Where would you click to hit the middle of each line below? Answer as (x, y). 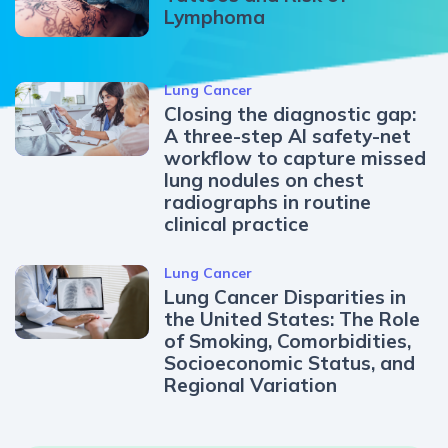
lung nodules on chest (264, 180)
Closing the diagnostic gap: (290, 114)
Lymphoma (215, 17)
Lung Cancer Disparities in (285, 297)
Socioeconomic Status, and (290, 363)
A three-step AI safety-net (288, 136)
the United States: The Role (292, 319)
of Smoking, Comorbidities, (288, 341)
